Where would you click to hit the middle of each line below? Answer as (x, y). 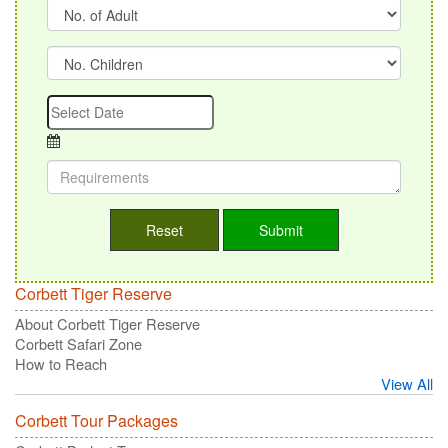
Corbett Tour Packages (96, 420)
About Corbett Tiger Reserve (107, 323)
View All (407, 383)
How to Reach (61, 363)
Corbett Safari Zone (78, 343)
